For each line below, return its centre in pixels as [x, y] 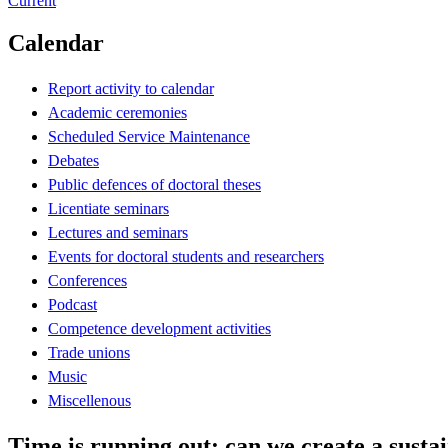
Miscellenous [89, 400]
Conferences [87, 280]
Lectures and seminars [118, 232]
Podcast [72, 304]
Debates [73, 160]
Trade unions [89, 352]
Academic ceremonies [117, 112]
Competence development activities [159, 328]
